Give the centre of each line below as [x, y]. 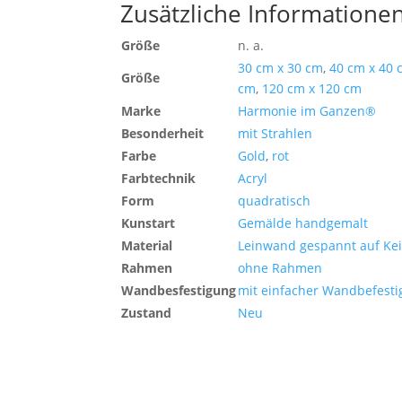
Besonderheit [163, 133]
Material [147, 245]
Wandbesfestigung [179, 290]
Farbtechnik [159, 178]
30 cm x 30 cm [281, 67]
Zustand [147, 312]
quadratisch [275, 200]
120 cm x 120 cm [312, 88]
